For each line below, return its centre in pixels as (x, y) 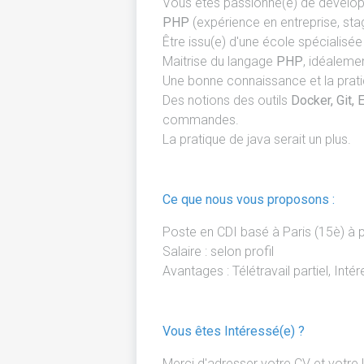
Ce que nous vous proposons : (249, 199)
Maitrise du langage (219, 61)
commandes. (201, 120)
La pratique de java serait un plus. (257, 139)
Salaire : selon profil (218, 251)
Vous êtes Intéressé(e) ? (234, 331)
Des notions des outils (227, 100)
